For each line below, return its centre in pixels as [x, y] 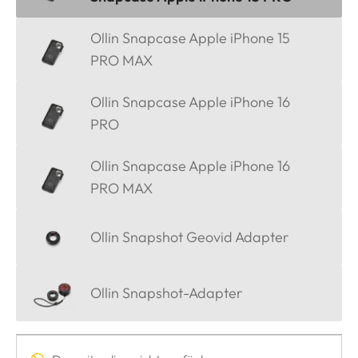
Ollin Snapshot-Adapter [166, 292]
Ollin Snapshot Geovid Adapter [189, 237]
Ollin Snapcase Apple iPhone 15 [190, 38]
